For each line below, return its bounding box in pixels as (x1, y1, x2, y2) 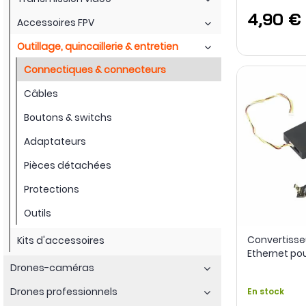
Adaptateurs (24, 134, 86, 148)
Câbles (24, 86, 58, 100)
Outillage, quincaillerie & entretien (17, 39, 178, 53)
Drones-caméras (10, 260, 94, 275)
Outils (24, 206, 51, 220)
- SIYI (247, 260, 270, 275)
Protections (24, 182, 79, 196)
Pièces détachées (24, 158, 111, 172)
